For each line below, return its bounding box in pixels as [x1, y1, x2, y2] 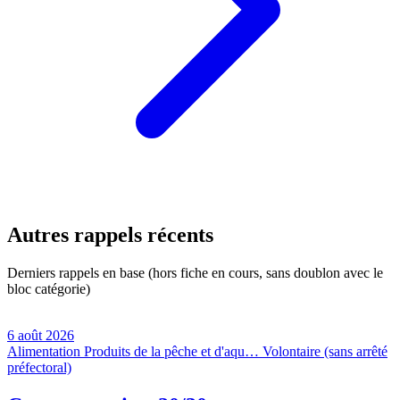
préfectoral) [7, 360, 71, 376]
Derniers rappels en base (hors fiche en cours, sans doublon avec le [7, 265, 383, 281]
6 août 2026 [7, 328, 74, 344]
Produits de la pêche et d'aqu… [84, 344, 259, 360]
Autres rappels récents [7, 223, 213, 247]
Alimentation [7, 344, 80, 360]
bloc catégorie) [7, 281, 90, 297]
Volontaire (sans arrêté [262, 344, 387, 360]
